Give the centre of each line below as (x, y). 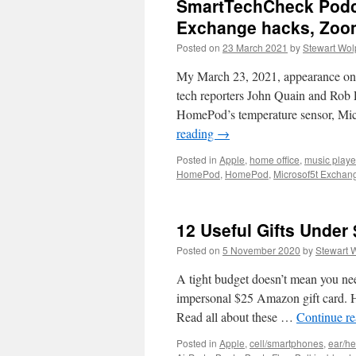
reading (197, 133)
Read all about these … (236, 317)
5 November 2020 (261, 250)
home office (275, 159)
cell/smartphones (286, 343)
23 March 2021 (255, 47)
